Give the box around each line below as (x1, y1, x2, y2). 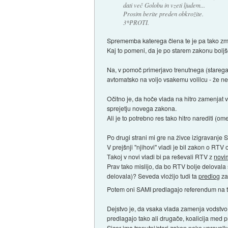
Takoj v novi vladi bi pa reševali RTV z (107, 152, 214, 161)
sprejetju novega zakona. (107, 104, 177, 113)
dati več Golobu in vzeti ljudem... (123, 1, 205, 10)
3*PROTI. (123, 18, 149, 27)
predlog (198, 172, 220, 181)
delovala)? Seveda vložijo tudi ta (107, 172, 199, 181)
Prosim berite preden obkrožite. (123, 10, 204, 18)
